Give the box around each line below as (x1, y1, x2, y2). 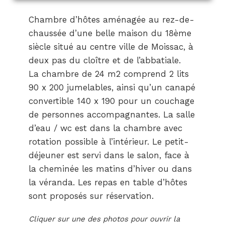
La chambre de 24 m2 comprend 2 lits (28, 69, 189, 79)
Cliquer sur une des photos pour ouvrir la (28, 214, 180, 224)
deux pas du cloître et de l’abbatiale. (28, 55, 181, 66)
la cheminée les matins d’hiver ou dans (28, 164, 192, 174)
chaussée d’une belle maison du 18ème (28, 28, 191, 39)
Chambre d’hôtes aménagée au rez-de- (28, 15, 194, 25)
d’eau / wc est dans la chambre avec (28, 123, 182, 134)
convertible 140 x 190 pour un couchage (28, 96, 194, 106)
